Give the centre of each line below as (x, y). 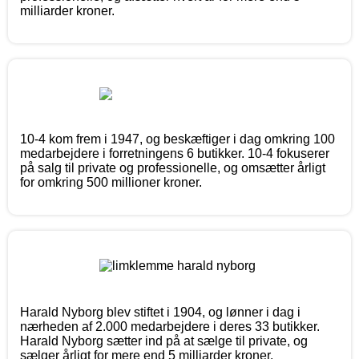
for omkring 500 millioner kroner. (111, 182)
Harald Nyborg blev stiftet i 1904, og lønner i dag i (160, 312)
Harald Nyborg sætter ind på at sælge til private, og (164, 341)
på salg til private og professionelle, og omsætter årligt (173, 167)
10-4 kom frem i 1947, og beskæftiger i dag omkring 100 (177, 139)
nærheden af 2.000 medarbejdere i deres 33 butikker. (170, 326)
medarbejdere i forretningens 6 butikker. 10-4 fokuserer (175, 153)
